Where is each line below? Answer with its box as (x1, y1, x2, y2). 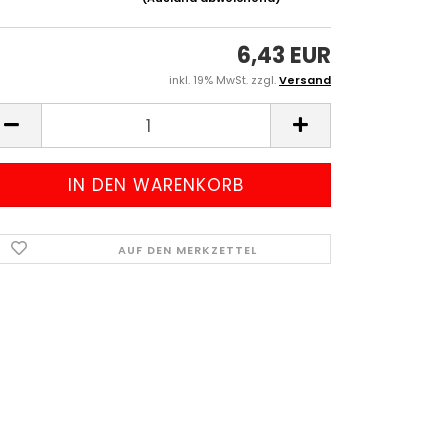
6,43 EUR (237, 40, 331, 71)
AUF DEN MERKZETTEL (117, 242, 257, 258)
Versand (279, 72, 331, 88)
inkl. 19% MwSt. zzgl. (169, 72, 279, 88)
